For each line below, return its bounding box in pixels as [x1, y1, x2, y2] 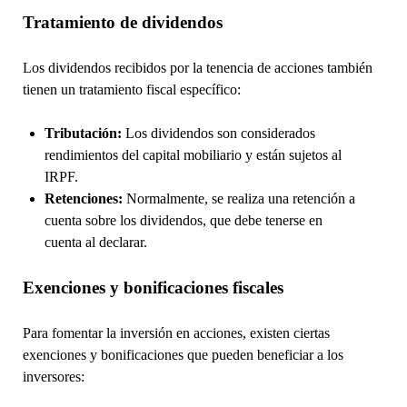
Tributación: [44, 124, 122, 141]
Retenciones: [44, 190, 123, 206]
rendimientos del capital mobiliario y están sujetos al [44, 146, 342, 163]
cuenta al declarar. [44, 233, 147, 250]
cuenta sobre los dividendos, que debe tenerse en [44, 212, 323, 228]
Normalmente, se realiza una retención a [122, 190, 355, 206]
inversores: [22, 368, 84, 384]
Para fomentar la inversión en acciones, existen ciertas [22, 324, 330, 341]
